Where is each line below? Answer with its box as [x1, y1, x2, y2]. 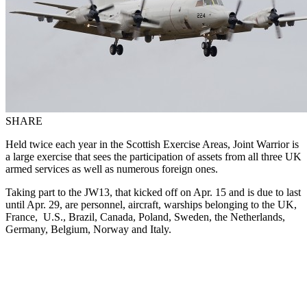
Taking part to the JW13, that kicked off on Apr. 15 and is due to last [5, 186, 301, 198]
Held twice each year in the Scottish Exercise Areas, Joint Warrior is [5, 138, 299, 150]
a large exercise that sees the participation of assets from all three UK [5, 150, 302, 162]
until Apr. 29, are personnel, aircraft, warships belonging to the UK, [5, 198, 297, 210]
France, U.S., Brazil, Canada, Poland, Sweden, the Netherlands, [5, 210, 285, 223]
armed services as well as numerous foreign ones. [5, 162, 218, 175]
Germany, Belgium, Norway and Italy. [5, 223, 171, 235]
